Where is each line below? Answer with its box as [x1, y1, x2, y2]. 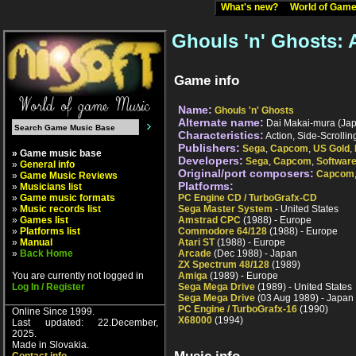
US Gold [313, 143, 350, 155]
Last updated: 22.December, [12, 317, 158, 328]
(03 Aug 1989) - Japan [255, 292, 354, 304]
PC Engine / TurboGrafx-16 [178, 304, 297, 315]
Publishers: [178, 141, 240, 155]
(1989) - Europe [207, 270, 278, 282]
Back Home [20, 248, 73, 259]
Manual [20, 237, 52, 248]
